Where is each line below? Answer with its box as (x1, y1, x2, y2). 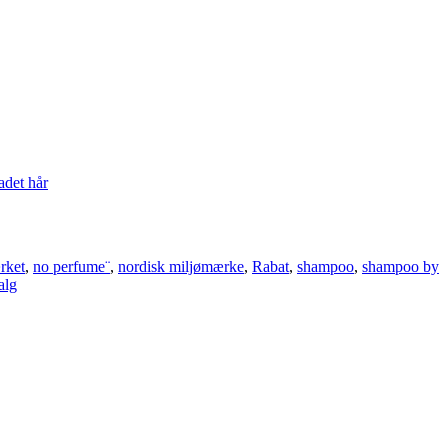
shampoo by (362, 258, 439, 276)
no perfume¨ (33, 258, 110, 276)
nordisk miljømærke (118, 258, 244, 276)
